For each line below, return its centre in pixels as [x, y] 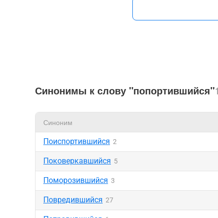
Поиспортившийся [77, 141]
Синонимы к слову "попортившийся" [125, 90]
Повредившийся [73, 200]
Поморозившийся [76, 180]
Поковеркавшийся [77, 161]
